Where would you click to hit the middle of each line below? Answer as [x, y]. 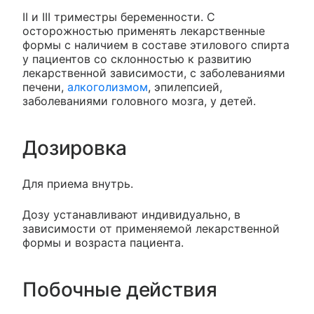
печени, [45, 87]
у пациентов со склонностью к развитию [137, 59]
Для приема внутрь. [78, 183]
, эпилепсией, [185, 87]
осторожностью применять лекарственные [144, 30]
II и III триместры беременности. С [119, 16]
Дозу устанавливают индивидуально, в [131, 214]
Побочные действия [120, 289]
